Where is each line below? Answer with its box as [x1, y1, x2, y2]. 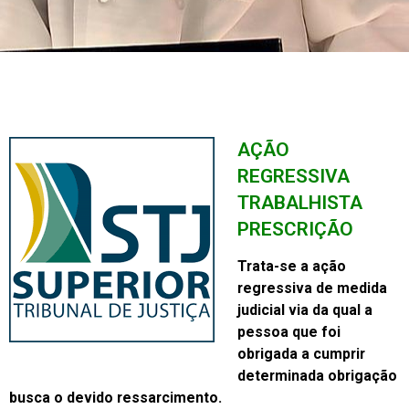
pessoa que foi [237, 322, 341, 341]
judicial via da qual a [237, 300, 372, 319]
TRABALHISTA [237, 192, 362, 215]
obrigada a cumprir [237, 344, 365, 362]
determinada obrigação [237, 366, 397, 384]
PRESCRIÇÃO [237, 218, 353, 241]
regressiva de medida [237, 278, 387, 297]
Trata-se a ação [237, 257, 346, 275]
